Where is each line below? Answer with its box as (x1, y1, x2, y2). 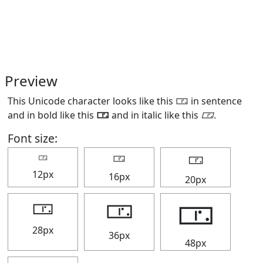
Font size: (8, 130, 58, 146)
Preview (5, 71, 58, 90)
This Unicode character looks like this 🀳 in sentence (8, 95, 242, 107)
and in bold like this (8, 109, 96, 122)
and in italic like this (109, 109, 201, 122)
